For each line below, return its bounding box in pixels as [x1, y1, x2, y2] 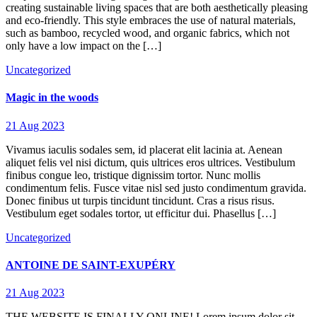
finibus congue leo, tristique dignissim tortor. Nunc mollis [6, 168, 260, 181]
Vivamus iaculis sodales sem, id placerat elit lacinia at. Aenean [6, 143, 282, 156]
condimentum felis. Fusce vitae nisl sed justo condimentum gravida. [6, 181, 306, 194]
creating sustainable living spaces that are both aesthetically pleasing [6, 1, 308, 14]
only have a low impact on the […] [6, 40, 161, 52]
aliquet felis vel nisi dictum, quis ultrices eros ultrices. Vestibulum [6, 156, 295, 168]
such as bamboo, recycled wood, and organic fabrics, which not [6, 27, 289, 40]
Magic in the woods [6, 91, 98, 104]
